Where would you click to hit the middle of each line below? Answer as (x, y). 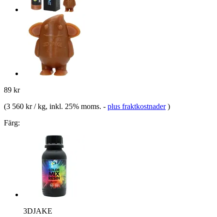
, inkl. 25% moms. (74, 106)
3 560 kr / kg (26, 106)
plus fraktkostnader (137, 106)
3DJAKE (38, 211)
